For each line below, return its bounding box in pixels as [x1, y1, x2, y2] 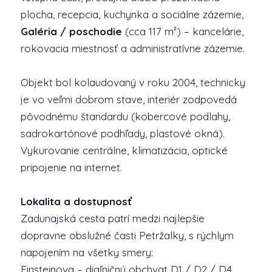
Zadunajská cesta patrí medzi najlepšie [20, 212, 205, 225]
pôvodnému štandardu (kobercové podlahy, [20, 110, 230, 123]
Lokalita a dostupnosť [20, 195, 132, 208]
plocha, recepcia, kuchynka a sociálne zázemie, [20, 8, 243, 21]
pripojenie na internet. [20, 161, 122, 174]
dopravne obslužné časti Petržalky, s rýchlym [20, 229, 234, 242]
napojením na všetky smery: [20, 246, 153, 259]
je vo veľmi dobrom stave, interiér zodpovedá [20, 93, 237, 106]
